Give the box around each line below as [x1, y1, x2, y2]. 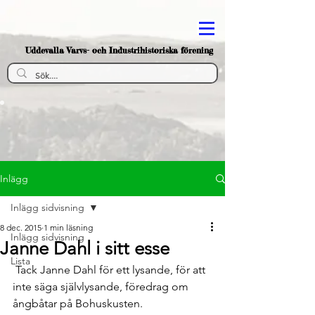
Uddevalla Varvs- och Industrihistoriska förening [25, 45, 213, 56]
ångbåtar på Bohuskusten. [13, 297, 143, 310]
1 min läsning [44, 222, 93, 233]
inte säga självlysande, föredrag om [13, 280, 191, 293]
